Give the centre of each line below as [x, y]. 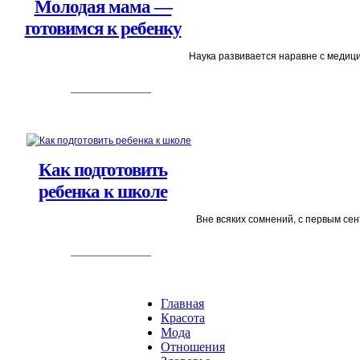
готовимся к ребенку [103, 29]
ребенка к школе [103, 192]
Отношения [193, 347]
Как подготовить [103, 170]
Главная [182, 304]
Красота [183, 318]
